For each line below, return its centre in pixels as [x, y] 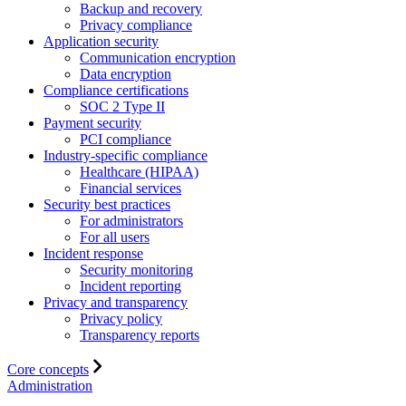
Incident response [93, 253]
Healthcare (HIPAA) [139, 171]
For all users [115, 237]
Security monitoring [136, 269]
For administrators [131, 220]
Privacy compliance [136, 24]
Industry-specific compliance [126, 155]
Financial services [130, 188]
